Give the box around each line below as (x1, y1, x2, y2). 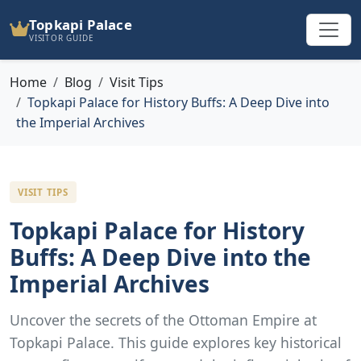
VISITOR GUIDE (29, 31, 94, 44)
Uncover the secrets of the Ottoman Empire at (10, 310, 317, 330)
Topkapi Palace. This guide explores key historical (10, 333, 342, 353)
